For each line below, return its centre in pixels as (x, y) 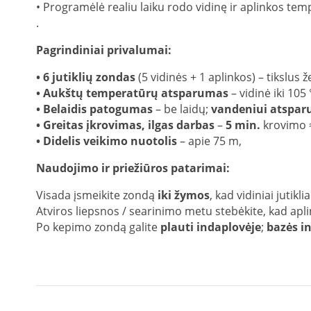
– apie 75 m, (212, 141)
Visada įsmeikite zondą (97, 195)
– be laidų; (182, 109)
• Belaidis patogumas (94, 109)
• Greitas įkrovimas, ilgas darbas (125, 125)
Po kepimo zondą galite (98, 227)
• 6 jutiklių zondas (87, 77)
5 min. (243, 125)
